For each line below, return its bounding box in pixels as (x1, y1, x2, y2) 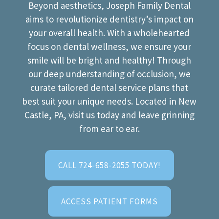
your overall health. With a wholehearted (29, 27, 190, 39)
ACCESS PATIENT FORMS (61, 196, 158, 207)
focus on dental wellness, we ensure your (27, 41, 192, 52)
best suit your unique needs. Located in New (22, 95, 197, 107)
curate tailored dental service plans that (30, 82, 189, 93)
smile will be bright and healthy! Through (27, 54, 192, 66)
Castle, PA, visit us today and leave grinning (24, 109, 195, 121)
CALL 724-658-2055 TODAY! (58, 160, 161, 171)
